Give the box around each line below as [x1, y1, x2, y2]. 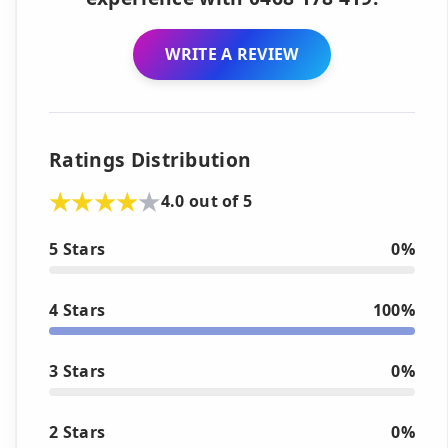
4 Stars [49, 298, 106, 321]
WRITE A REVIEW [165, 42, 299, 65]
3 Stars [49, 359, 106, 382]
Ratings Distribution [49, 145, 252, 173]
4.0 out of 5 [160, 190, 253, 213]
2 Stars [49, 420, 106, 443]
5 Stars [49, 237, 106, 260]
